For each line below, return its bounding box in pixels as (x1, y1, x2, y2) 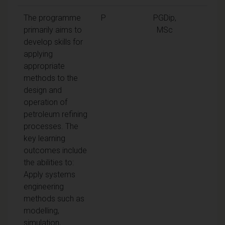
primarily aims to (24, 25, 82, 35)
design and (24, 85, 62, 95)
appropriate (24, 61, 65, 71)
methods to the (24, 73, 78, 83)
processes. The (24, 121, 78, 131)
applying (24, 49, 53, 59)
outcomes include (24, 145, 87, 155)
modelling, (24, 205, 59, 215)
